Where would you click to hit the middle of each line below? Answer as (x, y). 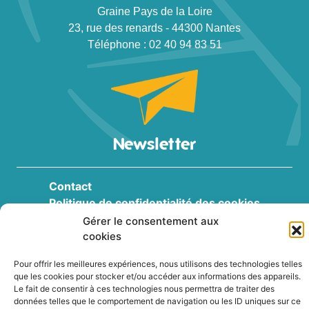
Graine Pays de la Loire (154, 11)
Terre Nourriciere (173, 263)
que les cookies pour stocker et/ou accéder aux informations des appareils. (157, 276)
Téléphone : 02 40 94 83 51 (154, 44)
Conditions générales (107, 219)
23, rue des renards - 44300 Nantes (154, 28)
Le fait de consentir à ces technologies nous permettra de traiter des (144, 289)
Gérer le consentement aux (151, 221)
